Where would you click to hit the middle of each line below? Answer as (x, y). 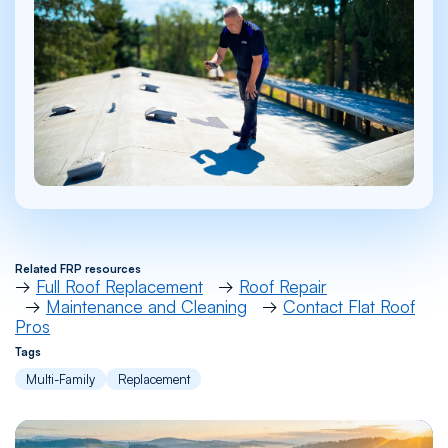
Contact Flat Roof (348, 306)
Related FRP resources (77, 268)
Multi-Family (61, 378)
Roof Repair (282, 286)
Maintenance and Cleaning (146, 306)
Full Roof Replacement (119, 286)
